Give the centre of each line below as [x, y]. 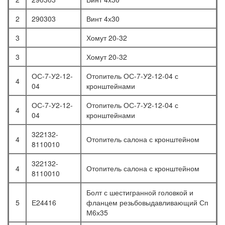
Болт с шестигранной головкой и [140, 193]
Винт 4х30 [103, 19]
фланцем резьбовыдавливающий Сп [147, 203]
